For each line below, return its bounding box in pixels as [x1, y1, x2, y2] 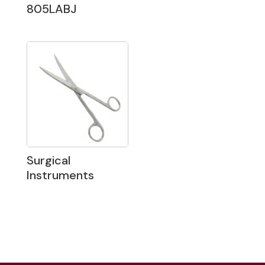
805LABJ [26, 1, 77, 17]
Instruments [26, 167, 94, 183]
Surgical [26, 152, 70, 168]
